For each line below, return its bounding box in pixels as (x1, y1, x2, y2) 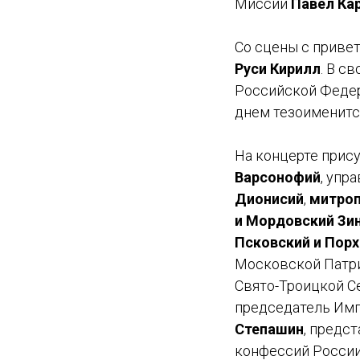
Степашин (235, 321, 304, 337)
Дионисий (235, 190, 304, 207)
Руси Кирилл (235, 60, 321, 77)
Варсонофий (235, 169, 321, 186)
